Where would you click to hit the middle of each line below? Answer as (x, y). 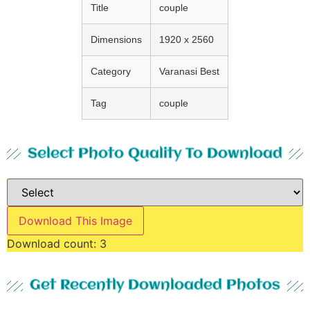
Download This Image (75, 220)
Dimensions (116, 39)
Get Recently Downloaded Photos (155, 286)
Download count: (53, 243)
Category (111, 71)
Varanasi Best (189, 71)
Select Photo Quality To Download (155, 154)
